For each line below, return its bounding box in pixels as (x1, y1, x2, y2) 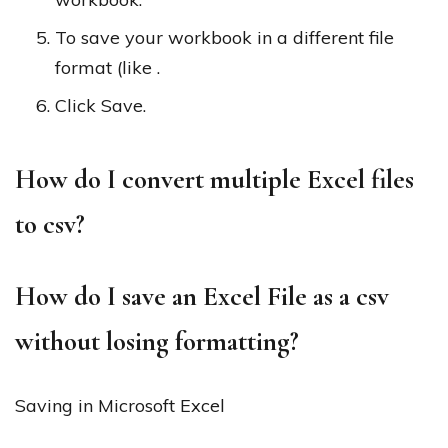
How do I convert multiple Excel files (15, 162, 414, 196)
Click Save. (55, 93, 146, 117)
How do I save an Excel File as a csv (15, 279, 389, 313)
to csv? (15, 207, 85, 241)
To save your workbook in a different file (55, 25, 394, 49)
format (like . (55, 55, 160, 79)
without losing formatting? (15, 324, 299, 358)
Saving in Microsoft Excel (15, 393, 225, 417)
